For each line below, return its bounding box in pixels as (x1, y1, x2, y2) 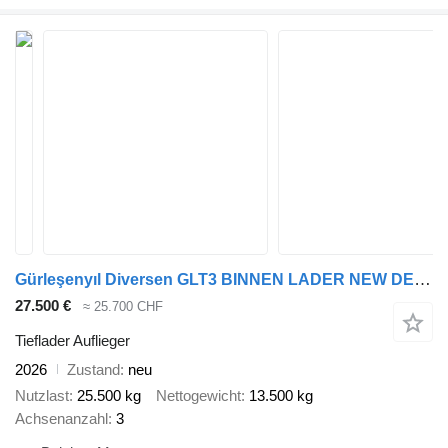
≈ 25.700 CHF (83, 299, 163, 315)
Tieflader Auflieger (15, 331, 130, 349)
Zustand (67, 360, 120, 378)
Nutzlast (15, 387, 69, 405)
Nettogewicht (156, 387, 241, 405)
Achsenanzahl (15, 410, 108, 428)
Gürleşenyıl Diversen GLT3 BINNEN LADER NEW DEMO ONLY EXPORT (414, 270, 431, 289)
